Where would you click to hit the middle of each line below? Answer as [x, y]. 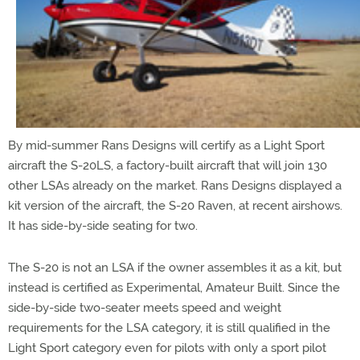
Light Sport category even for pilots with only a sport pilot [167, 348]
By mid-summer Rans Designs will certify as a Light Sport [166, 146]
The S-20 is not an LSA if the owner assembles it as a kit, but [175, 268]
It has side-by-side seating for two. [103, 226]
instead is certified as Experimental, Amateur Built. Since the [174, 288]
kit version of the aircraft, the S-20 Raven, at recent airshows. [175, 206]
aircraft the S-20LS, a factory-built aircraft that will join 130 [168, 166]
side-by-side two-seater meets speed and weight [145, 308]
